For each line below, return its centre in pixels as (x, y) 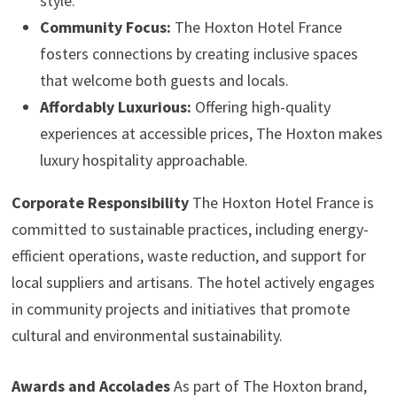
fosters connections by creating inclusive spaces (198, 54)
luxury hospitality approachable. (144, 160)
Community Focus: (105, 27)
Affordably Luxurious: (115, 107)
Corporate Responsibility (100, 202)
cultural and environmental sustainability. (147, 335)
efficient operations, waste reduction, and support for (188, 256)
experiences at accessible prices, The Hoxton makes (211, 133)
